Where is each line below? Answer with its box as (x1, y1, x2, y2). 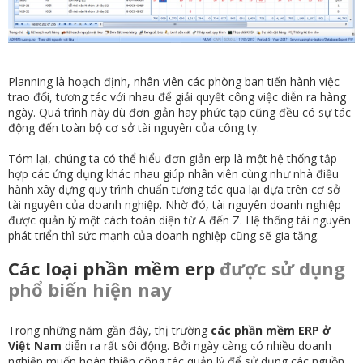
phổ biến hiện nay (8, 276, 172, 301)
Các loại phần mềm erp (8, 255, 215, 280)
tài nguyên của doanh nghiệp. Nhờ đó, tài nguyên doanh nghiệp (8, 196, 341, 212)
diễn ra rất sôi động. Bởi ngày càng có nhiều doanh (65, 337, 331, 353)
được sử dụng (215, 255, 345, 280)
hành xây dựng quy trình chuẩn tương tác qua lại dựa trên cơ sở (8, 181, 340, 197)
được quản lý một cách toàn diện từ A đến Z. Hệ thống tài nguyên (8, 211, 351, 228)
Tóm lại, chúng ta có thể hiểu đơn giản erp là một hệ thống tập (8, 150, 337, 166)
